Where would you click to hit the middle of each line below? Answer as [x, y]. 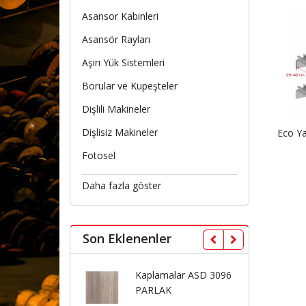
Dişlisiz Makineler [120, 133]
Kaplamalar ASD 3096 [65, 275]
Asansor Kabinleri [120, 16]
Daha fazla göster [121, 186]
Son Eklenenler [127, 239]
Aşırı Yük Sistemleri [123, 63]
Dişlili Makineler [116, 109]
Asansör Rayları [116, 40]
